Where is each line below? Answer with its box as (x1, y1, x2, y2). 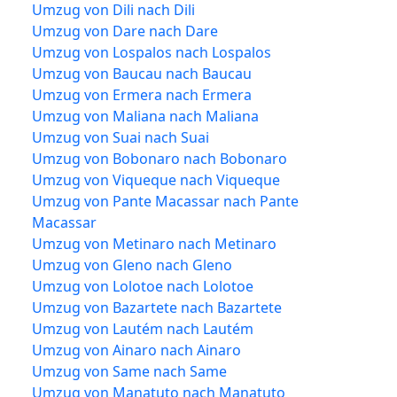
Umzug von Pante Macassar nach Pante (32, 191, 299, 211)
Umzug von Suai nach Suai (32, 127, 209, 147)
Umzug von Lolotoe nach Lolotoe (32, 276, 253, 296)
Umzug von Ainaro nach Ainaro (32, 339, 241, 360)
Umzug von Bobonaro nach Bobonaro (32, 148, 287, 168)
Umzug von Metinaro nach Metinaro (32, 233, 276, 253)
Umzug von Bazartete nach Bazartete (32, 297, 282, 317)
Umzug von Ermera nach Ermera (32, 84, 252, 105)
